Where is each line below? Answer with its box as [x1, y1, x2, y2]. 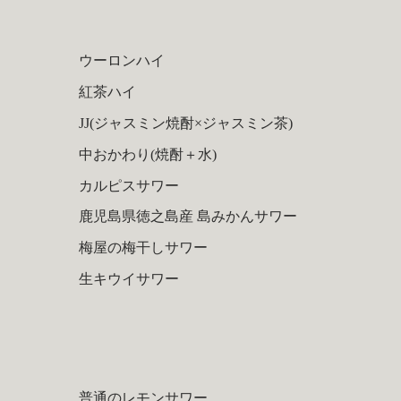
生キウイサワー [78, 270, 179, 286]
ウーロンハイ [78, 53, 165, 69]
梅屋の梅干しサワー [78, 240, 208, 256]
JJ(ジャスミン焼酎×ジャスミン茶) [78, 115, 293, 132]
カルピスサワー [78, 177, 179, 193]
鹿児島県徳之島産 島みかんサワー [78, 209, 297, 225]
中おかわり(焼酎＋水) [78, 146, 217, 162]
